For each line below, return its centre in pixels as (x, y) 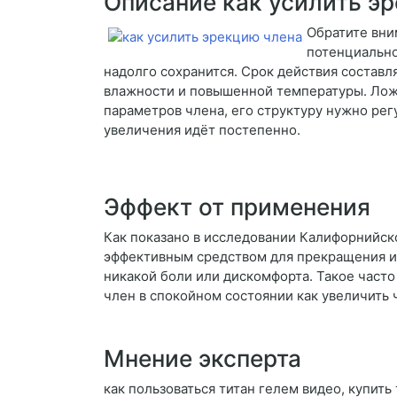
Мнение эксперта (202, 359)
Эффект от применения (237, 207)
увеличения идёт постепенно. (202, 130)
